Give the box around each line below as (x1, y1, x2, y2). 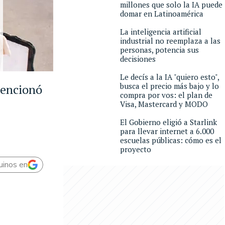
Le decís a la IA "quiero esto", (120, 72, 219, 82)
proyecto (120, 144, 151, 154)
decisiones (120, 54, 156, 64)
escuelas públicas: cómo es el (120, 135, 221, 145)
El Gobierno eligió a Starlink (120, 117, 217, 127)
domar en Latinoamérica (120, 9, 203, 19)
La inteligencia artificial (120, 27, 201, 37)
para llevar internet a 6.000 (120, 126, 214, 136)
